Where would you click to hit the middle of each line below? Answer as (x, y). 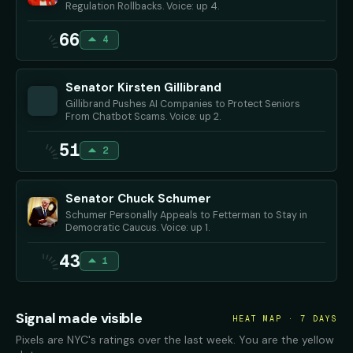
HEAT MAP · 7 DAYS (285, 318)
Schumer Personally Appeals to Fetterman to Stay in (186, 215)
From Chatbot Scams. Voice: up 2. (143, 117)
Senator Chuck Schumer (138, 198)
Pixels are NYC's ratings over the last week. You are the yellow (175, 340)
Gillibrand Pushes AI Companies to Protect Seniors (183, 104)
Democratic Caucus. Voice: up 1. (137, 227)
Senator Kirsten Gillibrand (143, 88)
